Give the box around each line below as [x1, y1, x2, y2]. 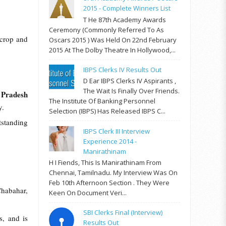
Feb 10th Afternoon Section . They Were [49, 178, 169, 188]
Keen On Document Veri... [49, 188, 127, 198]
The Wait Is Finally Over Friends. [83, 86, 180, 96]
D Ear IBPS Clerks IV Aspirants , [83, 76, 177, 86]
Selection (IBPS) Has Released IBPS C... [49, 106, 165, 116]
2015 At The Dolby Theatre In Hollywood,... [49, 45, 176, 54]
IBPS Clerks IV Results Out [83, 65, 162, 74]
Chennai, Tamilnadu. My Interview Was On [49, 168, 178, 178]
